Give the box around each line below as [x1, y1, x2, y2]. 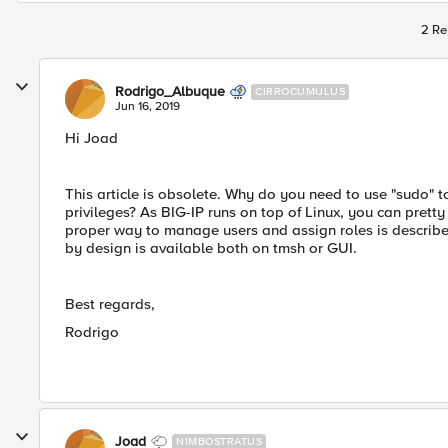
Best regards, [65, 295, 155, 313]
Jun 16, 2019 [115, 99, 180, 114]
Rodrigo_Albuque [115, 83, 225, 100]
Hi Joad [65, 129, 118, 147]
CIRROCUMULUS [255, 85, 345, 98]
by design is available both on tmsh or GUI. [65, 239, 357, 257]
